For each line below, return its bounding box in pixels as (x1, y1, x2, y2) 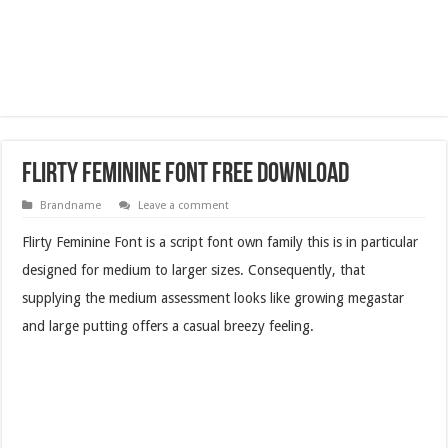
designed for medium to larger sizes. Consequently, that (22, 261, 366, 278)
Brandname (40, 198, 102, 212)
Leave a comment (138, 198, 230, 212)
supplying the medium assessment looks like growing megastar (22, 289, 405, 306)
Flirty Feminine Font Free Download (22, 160, 350, 189)
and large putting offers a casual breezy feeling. (22, 317, 315, 334)
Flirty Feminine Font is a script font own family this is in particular (22, 233, 419, 250)
